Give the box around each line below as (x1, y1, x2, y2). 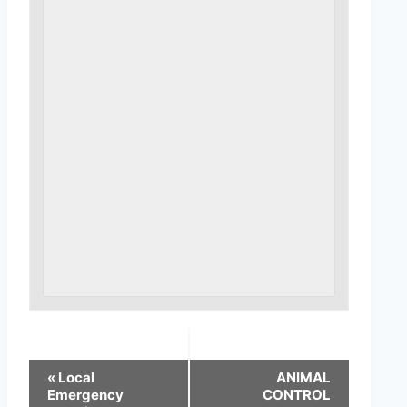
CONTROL (263, 385, 331, 403)
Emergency (47, 385, 124, 403)
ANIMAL (276, 368, 331, 386)
